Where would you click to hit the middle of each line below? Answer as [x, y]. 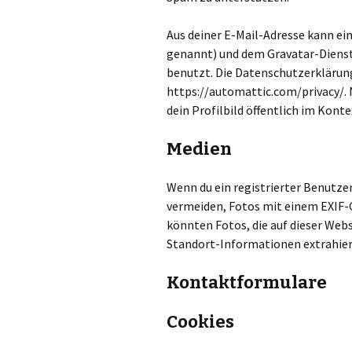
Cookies [200, 322]
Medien [199, 149]
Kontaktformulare [247, 282]
